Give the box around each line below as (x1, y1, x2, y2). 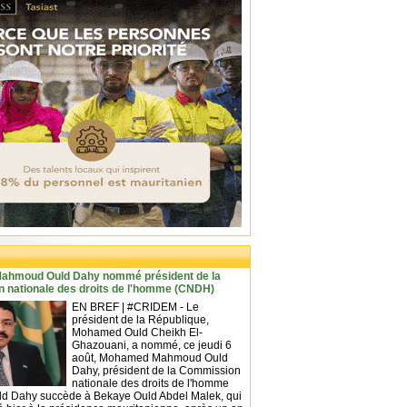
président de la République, (72, 313, 209, 326)
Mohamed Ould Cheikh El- (72, 326, 203, 339)
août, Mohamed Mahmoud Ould (72, 352, 228, 364)
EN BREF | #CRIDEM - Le (72, 301, 199, 313)
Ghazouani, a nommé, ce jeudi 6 (72, 339, 232, 352)
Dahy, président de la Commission (72, 364, 241, 377)
